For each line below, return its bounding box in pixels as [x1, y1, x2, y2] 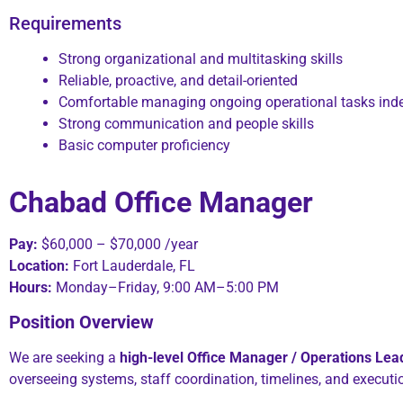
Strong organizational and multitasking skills [58, 50, 343, 68]
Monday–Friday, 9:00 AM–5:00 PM [52, 279, 279, 297]
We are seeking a [9, 349, 120, 367]
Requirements [9, 13, 121, 35]
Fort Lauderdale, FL [69, 257, 195, 275]
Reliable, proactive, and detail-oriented [58, 72, 298, 90]
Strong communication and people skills [58, 115, 314, 133]
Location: [9, 257, 69, 275]
